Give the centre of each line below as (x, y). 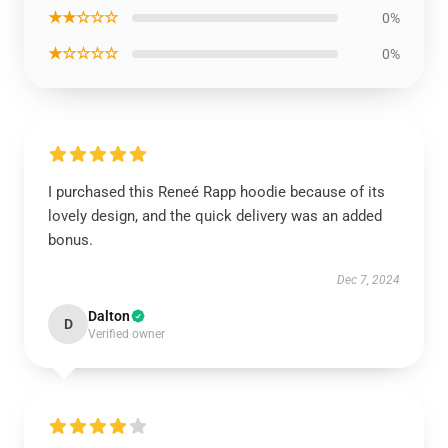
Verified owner (126, 334)
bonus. (70, 240)
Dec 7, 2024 (368, 280)
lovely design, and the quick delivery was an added (215, 216)
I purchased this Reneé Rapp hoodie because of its (216, 192)
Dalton (109, 316)
